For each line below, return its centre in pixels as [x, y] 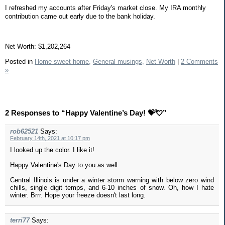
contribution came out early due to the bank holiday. [80, 17]
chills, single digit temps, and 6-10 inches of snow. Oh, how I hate [112, 187]
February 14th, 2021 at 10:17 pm [50, 138]
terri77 [20, 220]
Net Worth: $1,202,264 [38, 46]
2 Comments [199, 61]
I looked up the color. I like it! [52, 150]
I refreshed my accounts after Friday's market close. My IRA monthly [105, 8]
